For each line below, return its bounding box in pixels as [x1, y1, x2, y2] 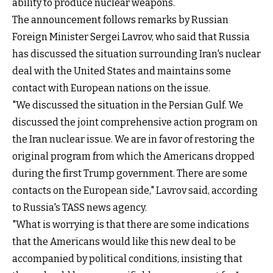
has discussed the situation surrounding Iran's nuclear [12, 48, 261, 60]
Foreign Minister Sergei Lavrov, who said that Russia [12, 30, 250, 43]
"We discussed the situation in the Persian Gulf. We [12, 99, 243, 111]
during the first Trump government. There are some [12, 167, 247, 179]
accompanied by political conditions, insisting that [12, 252, 243, 264]
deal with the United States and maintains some [12, 65, 231, 77]
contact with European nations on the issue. [12, 82, 210, 94]
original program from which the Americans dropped [12, 150, 255, 162]
